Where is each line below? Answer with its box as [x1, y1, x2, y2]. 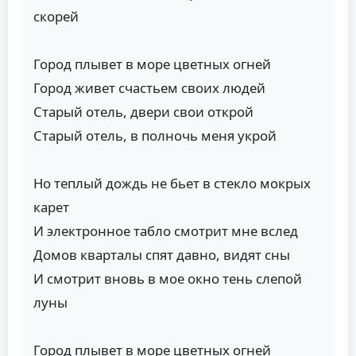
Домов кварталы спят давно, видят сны [33, 245, 290, 264]
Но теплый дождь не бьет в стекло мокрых [33, 173, 311, 192]
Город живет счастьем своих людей [33, 78, 265, 97]
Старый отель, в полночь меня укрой [33, 126, 277, 145]
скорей [33, 6, 79, 25]
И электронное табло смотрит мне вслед [33, 221, 298, 240]
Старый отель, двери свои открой [33, 102, 253, 121]
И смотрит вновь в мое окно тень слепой [33, 269, 302, 288]
